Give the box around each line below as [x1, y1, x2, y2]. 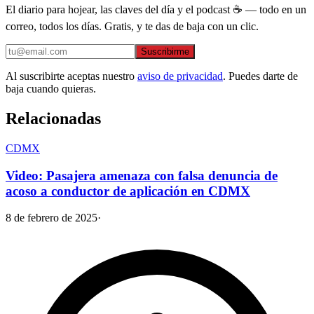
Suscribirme [141, 46, 189, 57]
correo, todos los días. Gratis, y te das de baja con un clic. [6, 20, 259, 33]
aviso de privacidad [137, 70, 223, 83]
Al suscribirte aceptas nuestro [6, 70, 135, 83]
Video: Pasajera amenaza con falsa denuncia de [6, 168, 278, 183]
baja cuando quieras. [6, 83, 96, 95]
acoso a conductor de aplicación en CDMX [6, 183, 250, 198]
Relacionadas [6, 109, 101, 128]
